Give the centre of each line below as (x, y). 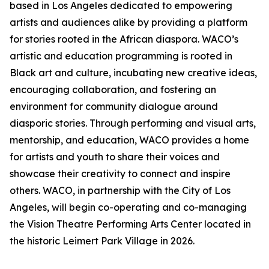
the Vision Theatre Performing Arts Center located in (130, 224)
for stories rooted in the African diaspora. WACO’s (124, 39)
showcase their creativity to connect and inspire (120, 174)
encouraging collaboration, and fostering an (113, 90)
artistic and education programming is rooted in (121, 56)
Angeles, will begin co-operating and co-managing (128, 207)
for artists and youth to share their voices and (115, 157)
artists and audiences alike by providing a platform (128, 23)
